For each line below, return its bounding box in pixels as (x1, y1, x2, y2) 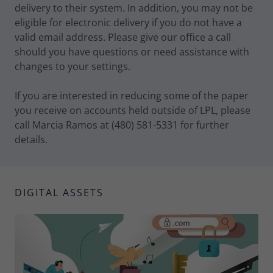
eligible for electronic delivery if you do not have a (15, 16, 242, 29)
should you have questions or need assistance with (15, 45, 249, 58)
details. (15, 133, 48, 146)
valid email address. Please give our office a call (15, 30, 231, 44)
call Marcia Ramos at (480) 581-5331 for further (15, 118, 229, 132)
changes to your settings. (15, 60, 130, 73)
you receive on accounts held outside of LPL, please (15, 104, 250, 117)
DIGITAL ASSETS (15, 186, 104, 199)
